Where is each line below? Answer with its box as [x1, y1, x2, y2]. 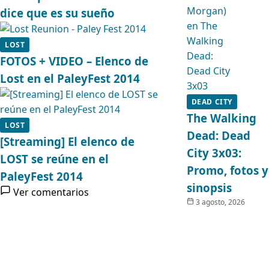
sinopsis [186, 180, 232, 195]
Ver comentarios [13, 186, 89, 199]
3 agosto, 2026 [195, 197, 245, 207]
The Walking [186, 110, 256, 125]
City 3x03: [186, 145, 241, 160]
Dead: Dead [186, 128, 250, 143]
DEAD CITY [191, 97, 233, 107]
